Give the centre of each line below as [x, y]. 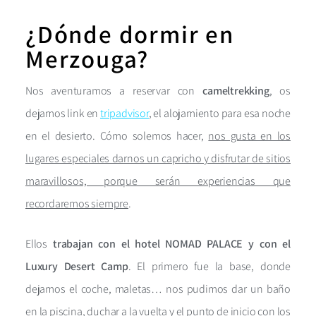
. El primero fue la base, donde [209, 266]
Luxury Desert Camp [77, 266]
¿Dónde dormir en [130, 34]
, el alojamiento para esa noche [219, 113]
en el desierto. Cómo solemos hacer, [117, 135]
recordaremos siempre [77, 203]
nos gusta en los [249, 135]
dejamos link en [63, 113]
